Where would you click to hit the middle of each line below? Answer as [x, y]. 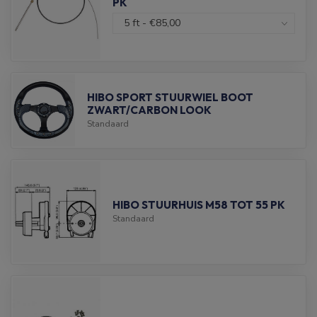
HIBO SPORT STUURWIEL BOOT [171, 97]
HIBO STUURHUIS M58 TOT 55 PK [199, 205]
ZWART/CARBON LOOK [150, 110]
